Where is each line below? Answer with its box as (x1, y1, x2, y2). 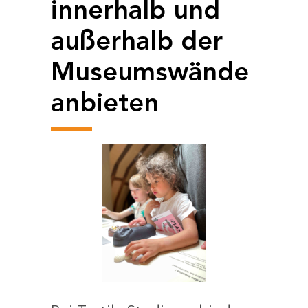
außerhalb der (51, 29, 223, 56)
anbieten (51, 91, 159, 118)
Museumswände (51, 60, 249, 87)
